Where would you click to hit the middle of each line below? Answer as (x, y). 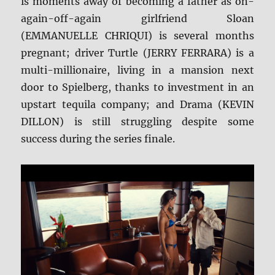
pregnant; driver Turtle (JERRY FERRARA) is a (137, 53)
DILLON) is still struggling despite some (137, 122)
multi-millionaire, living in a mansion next (137, 70)
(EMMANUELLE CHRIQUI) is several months (137, 36)
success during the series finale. (98, 139)
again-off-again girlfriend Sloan (137, 19)
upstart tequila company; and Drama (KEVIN (137, 105)
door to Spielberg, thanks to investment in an (137, 87)
